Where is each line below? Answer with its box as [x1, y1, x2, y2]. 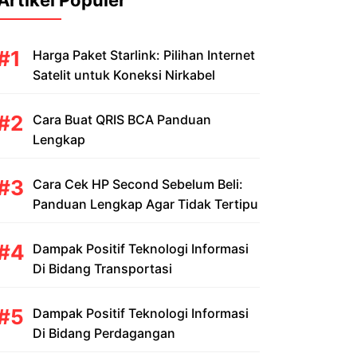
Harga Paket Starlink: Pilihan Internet [33, 47, 255, 63]
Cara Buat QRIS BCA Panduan [33, 112, 211, 127]
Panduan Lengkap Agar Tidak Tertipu [33, 196, 258, 212]
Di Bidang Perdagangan [33, 325, 175, 341]
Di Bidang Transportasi [33, 261, 172, 277]
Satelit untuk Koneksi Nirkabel [33, 67, 215, 83]
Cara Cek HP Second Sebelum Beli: [33, 176, 243, 192]
